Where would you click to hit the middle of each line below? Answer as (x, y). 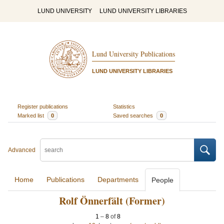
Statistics (124, 106)
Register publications (42, 106)
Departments (118, 179)
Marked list (31, 115)
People (162, 180)
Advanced (22, 150)
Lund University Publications (133, 54)
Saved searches (134, 115)
